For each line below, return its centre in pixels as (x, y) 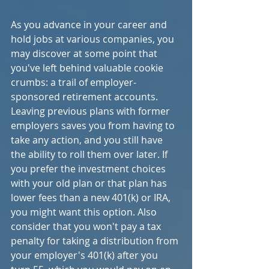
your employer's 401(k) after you (86, 255)
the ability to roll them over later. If (90, 154)
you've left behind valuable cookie (88, 68)
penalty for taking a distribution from (96, 241)
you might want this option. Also (85, 212)
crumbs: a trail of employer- (74, 82)
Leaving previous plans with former (92, 111)
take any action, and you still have (88, 140)
